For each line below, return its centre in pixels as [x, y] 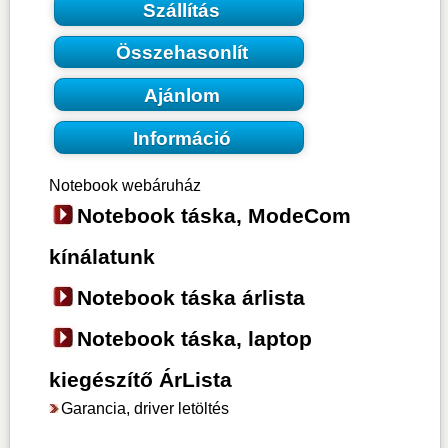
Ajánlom [181, 96]
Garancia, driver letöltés [144, 408]
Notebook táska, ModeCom [213, 215]
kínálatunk [101, 256]
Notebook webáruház [124, 185]
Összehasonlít [181, 53]
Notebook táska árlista [190, 297]
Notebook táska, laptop [194, 338]
